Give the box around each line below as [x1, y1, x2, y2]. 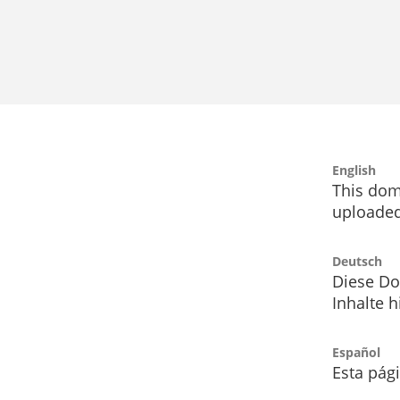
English [332, 162, 376, 179]
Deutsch [332, 253, 382, 271]
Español [332, 344, 380, 362]
